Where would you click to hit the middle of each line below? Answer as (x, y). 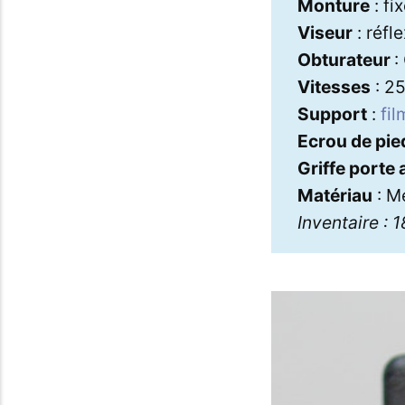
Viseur (325, 32)
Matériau (334, 195)
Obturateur (345, 59)
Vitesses (334, 86)
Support (332, 113)
